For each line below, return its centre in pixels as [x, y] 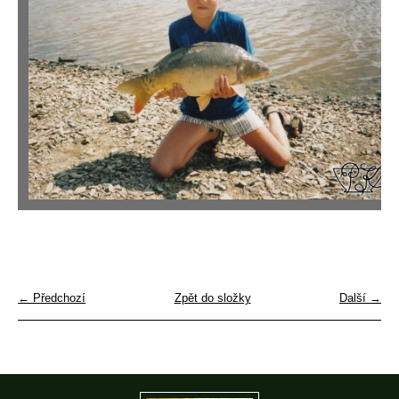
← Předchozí [52, 298]
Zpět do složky [212, 298]
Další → [360, 298]
